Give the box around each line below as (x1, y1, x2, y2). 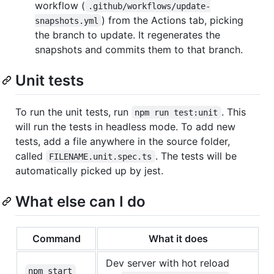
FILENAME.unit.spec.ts (49, 151, 152, 161)
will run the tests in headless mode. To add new (15, 120, 235, 133)
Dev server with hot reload (106, 256, 229, 269)
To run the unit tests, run (15, 105, 131, 118)
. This (221, 105, 249, 118)
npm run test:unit (135, 107, 218, 117)
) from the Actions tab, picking (102, 13, 247, 26)
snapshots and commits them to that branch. (35, 43, 243, 56)
